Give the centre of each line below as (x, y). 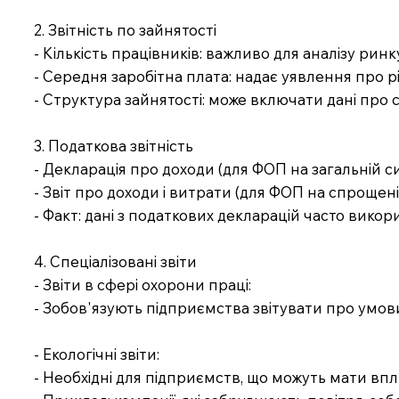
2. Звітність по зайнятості (126, 29)
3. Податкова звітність (114, 145)
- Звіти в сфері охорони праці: (143, 284)
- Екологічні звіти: (97, 354)
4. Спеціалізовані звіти (116, 261)
